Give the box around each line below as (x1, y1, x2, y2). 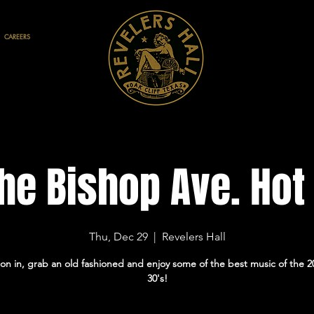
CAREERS (4, 32, 30, 41)
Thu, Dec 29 (88, 230, 148, 243)
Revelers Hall (161, 230, 226, 243)
